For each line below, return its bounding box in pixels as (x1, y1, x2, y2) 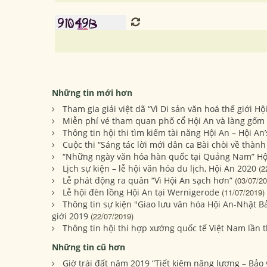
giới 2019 (52, 210, 88, 222)
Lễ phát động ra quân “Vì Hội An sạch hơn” (63, 175, 232, 187)
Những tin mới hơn (52, 87, 132, 99)
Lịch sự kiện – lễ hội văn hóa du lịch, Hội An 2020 (63, 163, 256, 175)
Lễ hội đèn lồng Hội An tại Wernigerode (63, 187, 219, 198)
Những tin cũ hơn (52, 241, 125, 253)
